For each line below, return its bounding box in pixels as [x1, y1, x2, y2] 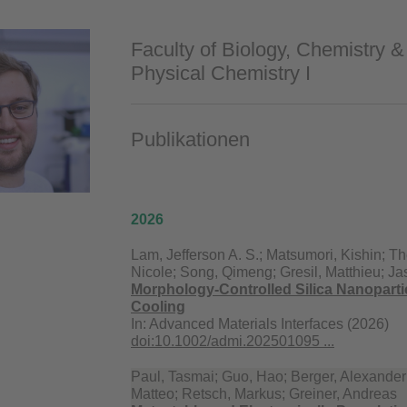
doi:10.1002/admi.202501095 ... [131, 333, 334, 350]
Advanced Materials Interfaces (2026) [149, 316, 389, 333]
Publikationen [131, 128, 250, 152]
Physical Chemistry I [131, 62, 311, 85]
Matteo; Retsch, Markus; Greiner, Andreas [131, 386, 397, 402]
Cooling [131, 299, 185, 315]
